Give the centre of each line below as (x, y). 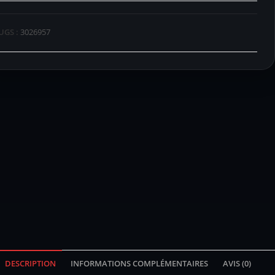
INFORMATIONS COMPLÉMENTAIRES (139, 263)
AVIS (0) (237, 263)
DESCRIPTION (30, 263)
